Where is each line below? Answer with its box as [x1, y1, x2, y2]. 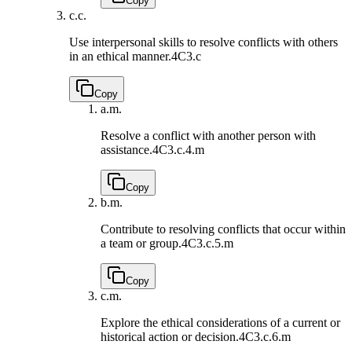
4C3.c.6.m [239, 329, 291, 343]
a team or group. [101, 236, 181, 250]
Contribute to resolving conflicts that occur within [101, 222, 346, 236]
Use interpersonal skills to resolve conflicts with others [69, 35, 338, 49]
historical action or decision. [101, 329, 239, 343]
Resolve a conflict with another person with [101, 128, 316, 142]
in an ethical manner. [69, 49, 171, 63]
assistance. [101, 142, 152, 156]
